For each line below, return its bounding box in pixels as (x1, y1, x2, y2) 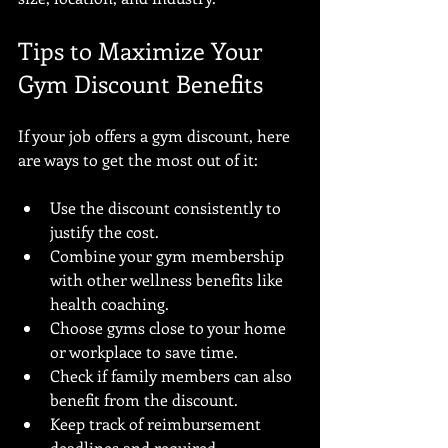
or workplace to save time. (50, 341, 238, 362)
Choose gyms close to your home (50, 317, 290, 338)
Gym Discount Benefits (18, 67, 263, 99)
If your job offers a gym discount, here (18, 125, 294, 146)
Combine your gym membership (50, 245, 288, 266)
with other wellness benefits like (50, 269, 287, 290)
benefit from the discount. (50, 389, 238, 410)
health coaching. (50, 293, 169, 314)
